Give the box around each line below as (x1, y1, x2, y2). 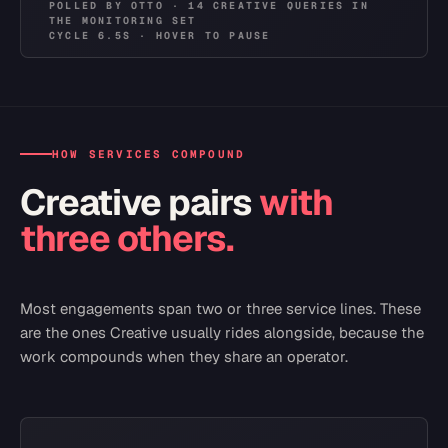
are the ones (20, 323, 110, 342)
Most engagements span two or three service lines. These (20, 299, 421, 318)
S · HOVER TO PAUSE (122, 29, 271, 42)
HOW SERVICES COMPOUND (52, 147, 246, 161)
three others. (20, 215, 234, 262)
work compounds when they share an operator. (20, 347, 348, 366)
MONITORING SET (81, 14, 197, 27)
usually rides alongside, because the (171, 323, 424, 342)
